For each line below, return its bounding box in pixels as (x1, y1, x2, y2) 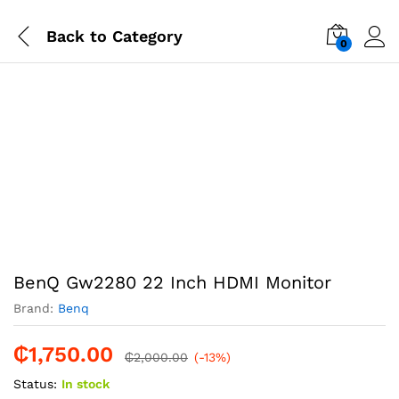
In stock (61, 376, 110, 391)
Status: (13, 376, 57, 391)
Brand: (13, 300, 58, 315)
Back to (46, 26, 107, 45)
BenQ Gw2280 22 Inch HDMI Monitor (13, 271, 331, 293)
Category (107, 26, 183, 45)
